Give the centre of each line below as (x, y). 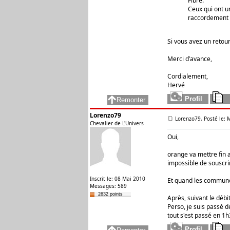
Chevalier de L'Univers (117, 123)
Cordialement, (188, 76)
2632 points (110, 194)
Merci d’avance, (190, 59)
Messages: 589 (108, 186)
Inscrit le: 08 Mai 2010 (118, 179)
